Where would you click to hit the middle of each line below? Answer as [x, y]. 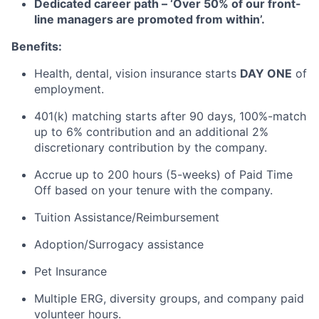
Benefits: [37, 46]
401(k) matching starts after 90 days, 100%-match [170, 116]
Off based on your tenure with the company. [153, 190]
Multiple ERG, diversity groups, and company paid [169, 298]
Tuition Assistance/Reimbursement [127, 217]
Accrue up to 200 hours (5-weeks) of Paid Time [163, 174]
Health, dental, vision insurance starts [135, 73]
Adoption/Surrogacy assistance [119, 244]
